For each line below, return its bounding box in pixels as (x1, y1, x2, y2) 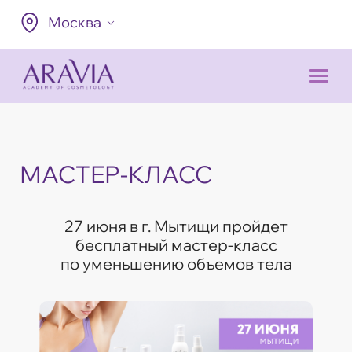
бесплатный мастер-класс (75, 234, 277, 255)
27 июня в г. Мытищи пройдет (64, 215, 288, 236)
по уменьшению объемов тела (60, 253, 292, 273)
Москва (48, 13, 101, 31)
